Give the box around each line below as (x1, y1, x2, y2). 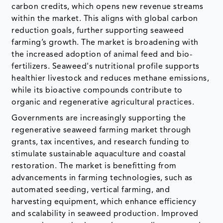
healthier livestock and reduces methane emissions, (11, 74, 210, 83)
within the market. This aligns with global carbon (11, 14, 198, 23)
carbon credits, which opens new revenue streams (11, 2, 204, 11)
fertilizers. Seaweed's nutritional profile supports (11, 62, 200, 71)
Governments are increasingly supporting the (11, 114, 186, 122)
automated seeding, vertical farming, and (11, 186, 170, 194)
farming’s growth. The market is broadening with (11, 38, 199, 47)
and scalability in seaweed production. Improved (11, 210, 199, 218)
